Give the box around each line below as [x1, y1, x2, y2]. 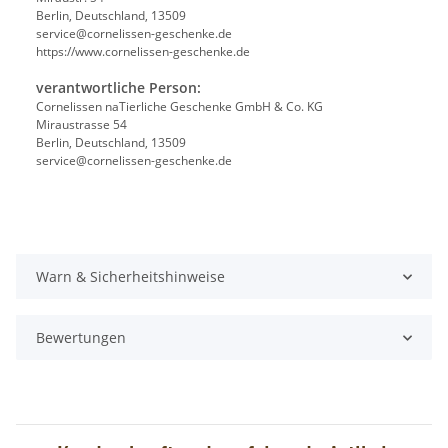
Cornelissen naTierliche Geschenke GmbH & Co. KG [36, 98, 323, 116]
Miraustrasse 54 [36, 116, 127, 134]
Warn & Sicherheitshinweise [36, 267, 225, 287]
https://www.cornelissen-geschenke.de [36, 43, 250, 61]
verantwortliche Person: [36, 78, 201, 98]
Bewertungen [36, 328, 126, 348]
